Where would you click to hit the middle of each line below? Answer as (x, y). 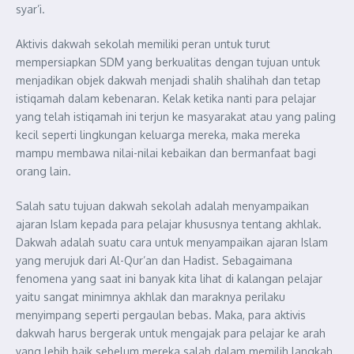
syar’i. (30, 9)
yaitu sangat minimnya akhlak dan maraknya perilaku (151, 296)
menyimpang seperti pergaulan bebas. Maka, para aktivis (161, 314)
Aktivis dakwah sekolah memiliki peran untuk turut (143, 43)
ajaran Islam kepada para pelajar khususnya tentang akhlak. (169, 224)
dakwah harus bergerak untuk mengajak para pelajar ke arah (171, 333)
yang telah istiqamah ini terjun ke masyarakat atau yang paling (176, 116)
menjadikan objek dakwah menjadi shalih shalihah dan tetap (168, 80)
